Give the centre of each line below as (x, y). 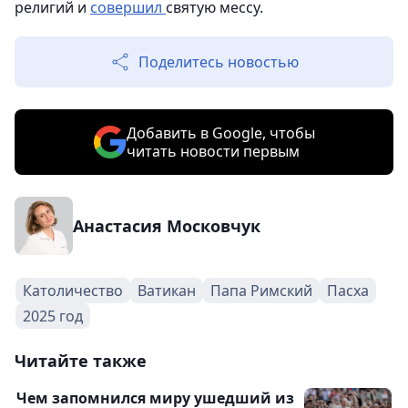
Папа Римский (261, 291)
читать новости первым (213, 151)
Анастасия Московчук (167, 226)
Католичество (73, 291)
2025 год (53, 316)
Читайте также (81, 361)
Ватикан (167, 291)
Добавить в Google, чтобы (220, 133)
